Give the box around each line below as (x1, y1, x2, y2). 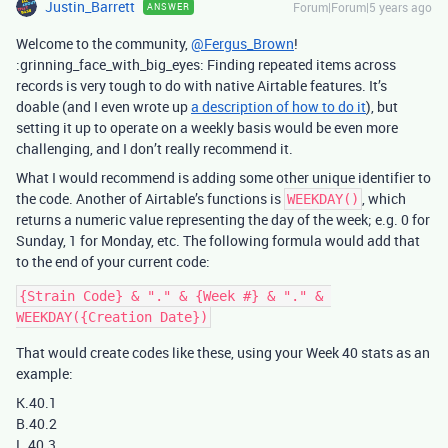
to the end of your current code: (16, 252, 210, 271)
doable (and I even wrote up (16, 97, 191, 116)
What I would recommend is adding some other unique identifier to (16, 168, 431, 187)
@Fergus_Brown (191, 34, 294, 53)
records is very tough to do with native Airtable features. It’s (16, 76, 387, 95)
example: (16, 364, 73, 383)
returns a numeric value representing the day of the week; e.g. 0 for (16, 210, 430, 229)
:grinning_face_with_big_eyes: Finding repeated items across (16, 55, 396, 74)
